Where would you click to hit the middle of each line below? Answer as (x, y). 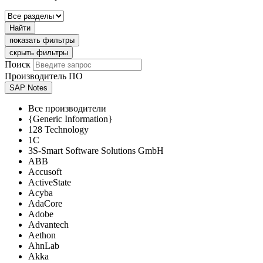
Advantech (48, 225)
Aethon (42, 235)
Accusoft (45, 172)
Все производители (67, 109)
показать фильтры (42, 41)
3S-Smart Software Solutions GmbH (96, 151)
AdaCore (45, 204)
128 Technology (58, 130)
